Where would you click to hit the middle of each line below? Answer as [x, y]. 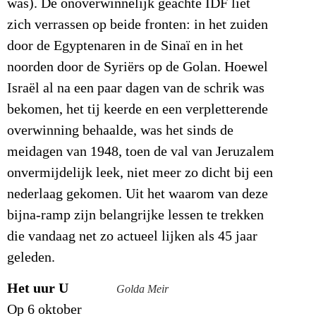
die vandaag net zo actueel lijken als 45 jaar [132, 236]
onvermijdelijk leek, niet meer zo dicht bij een [140, 172]
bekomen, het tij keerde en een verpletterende [138, 109]
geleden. [31, 257]
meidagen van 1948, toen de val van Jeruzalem [141, 151]
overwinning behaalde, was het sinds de [120, 130]
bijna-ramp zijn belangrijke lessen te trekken [135, 215]
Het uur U [38, 288]
